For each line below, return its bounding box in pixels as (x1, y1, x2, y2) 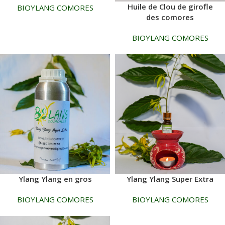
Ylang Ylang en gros (18, 173, 92, 184)
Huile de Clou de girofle (127, 2, 213, 12)
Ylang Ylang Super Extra (127, 173, 213, 184)
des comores (146, 12, 194, 23)
